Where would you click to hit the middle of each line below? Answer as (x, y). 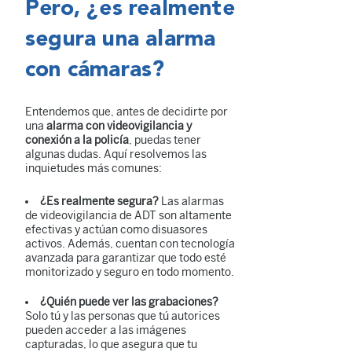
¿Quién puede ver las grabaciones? (129, 302)
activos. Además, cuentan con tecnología (130, 244)
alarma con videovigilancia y (119, 126)
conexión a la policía (77, 140)
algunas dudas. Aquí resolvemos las (116, 154)
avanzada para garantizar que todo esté (126, 258)
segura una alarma (121, 40)
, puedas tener (165, 140)
